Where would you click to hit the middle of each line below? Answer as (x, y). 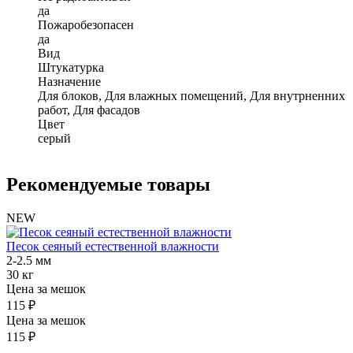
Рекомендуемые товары (108, 184)
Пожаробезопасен (86, 24)
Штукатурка (71, 67)
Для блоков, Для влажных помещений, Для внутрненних (191, 95)
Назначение (69, 81)
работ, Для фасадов (89, 110)
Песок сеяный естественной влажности (113, 246)
